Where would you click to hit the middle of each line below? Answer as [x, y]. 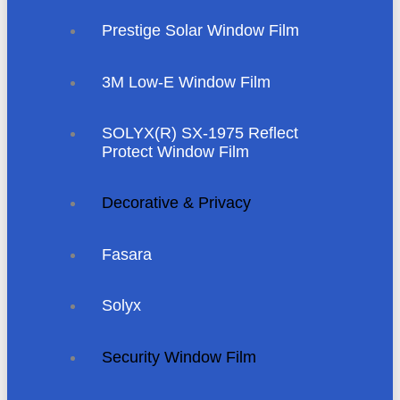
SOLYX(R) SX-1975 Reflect [200, 133]
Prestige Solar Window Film [201, 31]
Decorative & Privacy [177, 203]
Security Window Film [179, 357]
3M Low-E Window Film [187, 82]
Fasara [127, 254]
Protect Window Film [176, 152]
